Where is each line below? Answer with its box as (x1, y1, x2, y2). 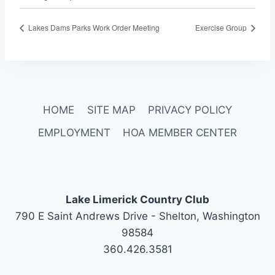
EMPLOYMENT (37, 126, 110, 139)
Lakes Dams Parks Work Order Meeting (26, 22, 160, 33)
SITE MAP (87, 104, 136, 116)
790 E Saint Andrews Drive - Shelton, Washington (15, 210, 260, 223)
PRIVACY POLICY (147, 104, 232, 116)
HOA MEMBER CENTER (123, 126, 238, 139)
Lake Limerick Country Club (66, 193, 209, 206)
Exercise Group (195, 22, 249, 33)
